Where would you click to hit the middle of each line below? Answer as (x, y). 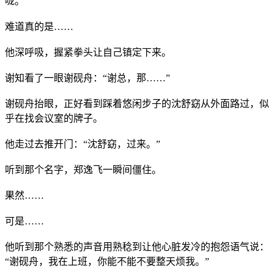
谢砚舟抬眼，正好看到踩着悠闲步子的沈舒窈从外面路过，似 (137, 103)
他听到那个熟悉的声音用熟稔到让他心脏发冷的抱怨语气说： (137, 246)
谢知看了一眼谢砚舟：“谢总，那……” (87, 78)
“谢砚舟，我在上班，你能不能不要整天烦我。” (107, 261)
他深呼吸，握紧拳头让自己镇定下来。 (88, 52)
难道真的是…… (39, 26)
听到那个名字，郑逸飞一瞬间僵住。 (83, 169)
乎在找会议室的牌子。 (54, 118)
